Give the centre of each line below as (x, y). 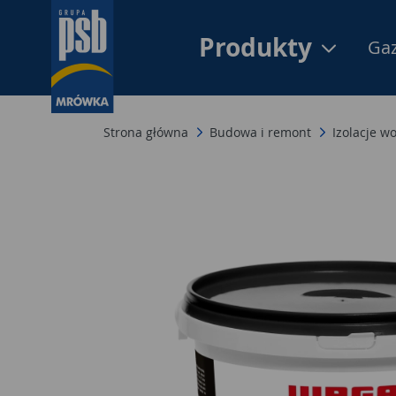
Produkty (259, 47)
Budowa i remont (260, 132)
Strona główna (146, 132)
